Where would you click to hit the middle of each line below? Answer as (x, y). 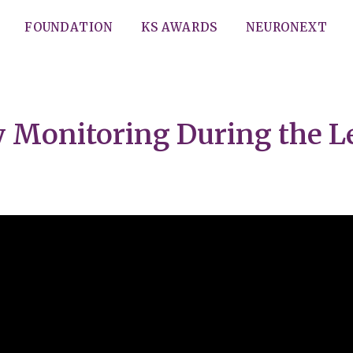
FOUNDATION (68, 27)
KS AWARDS (179, 27)
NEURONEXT (287, 27)
